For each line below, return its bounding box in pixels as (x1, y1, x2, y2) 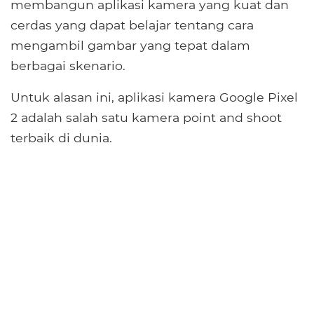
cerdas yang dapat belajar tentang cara (11, 18, 254, 33)
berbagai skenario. (11, 58, 125, 74)
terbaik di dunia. (11, 130, 112, 146)
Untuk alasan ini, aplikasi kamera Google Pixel (11, 90, 298, 105)
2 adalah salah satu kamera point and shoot (11, 110, 282, 125)
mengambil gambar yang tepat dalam (11, 38, 250, 53)
